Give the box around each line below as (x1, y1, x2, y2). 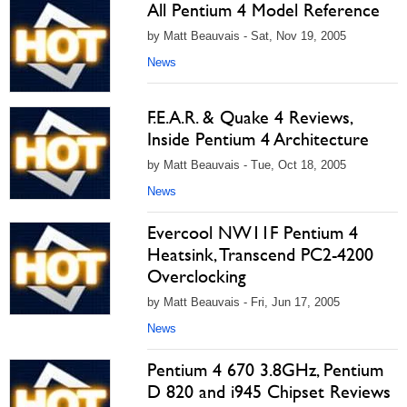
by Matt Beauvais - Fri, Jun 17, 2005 (147, 295, 340, 309)
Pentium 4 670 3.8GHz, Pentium (147, 359, 383, 381)
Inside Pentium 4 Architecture (147, 128, 369, 150)
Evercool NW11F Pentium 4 (147, 222, 358, 243)
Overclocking (147, 265, 246, 287)
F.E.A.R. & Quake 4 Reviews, (147, 106, 352, 128)
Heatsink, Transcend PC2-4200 (147, 243, 373, 265)
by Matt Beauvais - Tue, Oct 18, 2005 (147, 158, 346, 172)
